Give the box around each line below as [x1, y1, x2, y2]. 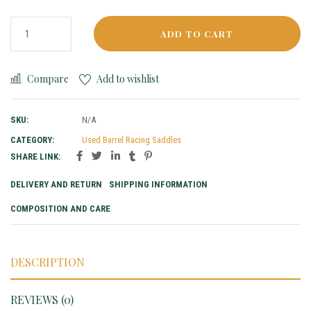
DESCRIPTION [10, 255, 85, 270]
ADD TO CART [160, 28, 234, 40]
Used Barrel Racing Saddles [82, 135, 181, 146]
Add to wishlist [96, 72, 159, 86]
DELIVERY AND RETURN [10, 179, 102, 190]
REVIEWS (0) [10, 292, 74, 308]
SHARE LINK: [10, 151, 60, 162]
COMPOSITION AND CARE [10, 203, 110, 215]
